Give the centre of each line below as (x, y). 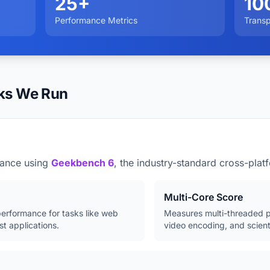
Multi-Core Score (203, 197)
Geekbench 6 (83, 163)
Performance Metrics (96, 20)
